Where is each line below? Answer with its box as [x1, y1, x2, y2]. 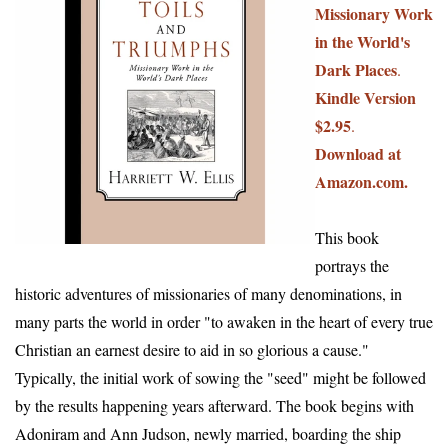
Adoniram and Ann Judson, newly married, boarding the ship [15, 423, 401, 444]
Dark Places [315, 58, 397, 81]
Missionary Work [315, 2, 433, 25]
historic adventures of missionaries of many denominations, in [15, 283, 402, 304]
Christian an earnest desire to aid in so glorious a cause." [15, 339, 369, 360]
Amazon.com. [315, 170, 408, 193]
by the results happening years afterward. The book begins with [15, 395, 414, 416]
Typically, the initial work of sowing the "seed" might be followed [15, 367, 426, 388]
